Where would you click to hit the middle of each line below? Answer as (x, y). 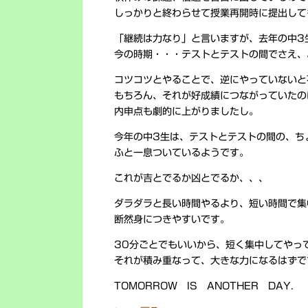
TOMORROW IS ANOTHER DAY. (204, 286)
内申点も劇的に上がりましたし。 (186, 111)
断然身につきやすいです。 (172, 219)
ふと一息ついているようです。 (181, 153)
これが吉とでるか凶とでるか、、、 (191, 178)
